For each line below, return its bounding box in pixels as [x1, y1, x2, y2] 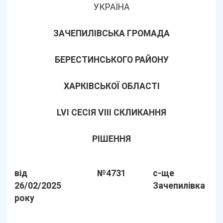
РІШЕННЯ [92, 134, 131, 144]
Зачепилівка [153, 181, 206, 191]
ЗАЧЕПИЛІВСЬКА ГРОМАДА [53, 28, 170, 38]
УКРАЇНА [94, 2, 129, 12]
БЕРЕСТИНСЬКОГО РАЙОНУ [54, 55, 169, 65]
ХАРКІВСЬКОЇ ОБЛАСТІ [63, 81, 160, 91]
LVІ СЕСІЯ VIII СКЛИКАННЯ [57, 108, 166, 117]
